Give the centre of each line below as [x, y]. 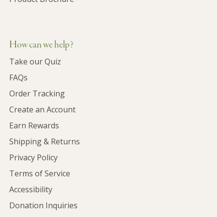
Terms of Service [40, 174]
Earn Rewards [34, 126]
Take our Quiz [35, 62]
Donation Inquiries [44, 206]
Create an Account [43, 110]
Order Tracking [37, 94]
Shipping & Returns [45, 142]
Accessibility [31, 190]
